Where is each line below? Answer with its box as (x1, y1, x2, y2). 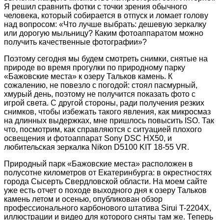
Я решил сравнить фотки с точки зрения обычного (4, 2, 187, 11)
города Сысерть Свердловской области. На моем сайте (4, 177, 207, 186)
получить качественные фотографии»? (4, 37, 147, 46)
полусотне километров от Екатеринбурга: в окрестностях (4, 168, 212, 177)
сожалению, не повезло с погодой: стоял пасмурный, (4, 81, 197, 89)
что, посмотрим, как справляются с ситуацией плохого (4, 125, 202, 134)
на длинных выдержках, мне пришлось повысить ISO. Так (4, 116, 214, 125)
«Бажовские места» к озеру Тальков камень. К (4, 72, 172, 81)
